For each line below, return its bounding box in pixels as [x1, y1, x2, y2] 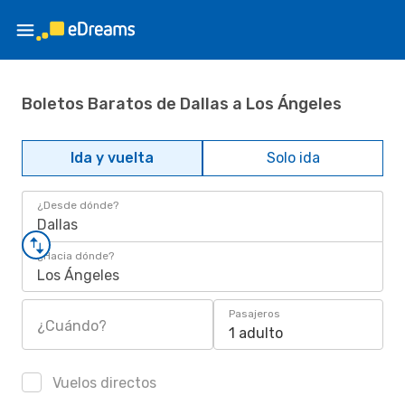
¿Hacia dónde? [37, 250, 114, 262]
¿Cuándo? [37, 317, 107, 334]
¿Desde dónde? [37, 199, 118, 212]
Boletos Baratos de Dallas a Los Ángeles [22, 93, 342, 114]
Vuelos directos [49, 374, 156, 391]
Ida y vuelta [71, 149, 154, 166]
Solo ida [266, 149, 320, 166]
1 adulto [229, 325, 283, 342]
